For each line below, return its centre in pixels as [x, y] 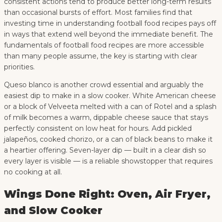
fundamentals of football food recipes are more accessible [104, 45]
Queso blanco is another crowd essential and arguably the [104, 84]
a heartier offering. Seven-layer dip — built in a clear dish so [105, 150]
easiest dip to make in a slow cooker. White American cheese [110, 95]
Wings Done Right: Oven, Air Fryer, [107, 194]
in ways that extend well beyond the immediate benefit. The [109, 34]
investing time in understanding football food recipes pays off [110, 23]
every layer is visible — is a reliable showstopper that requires [108, 161]
